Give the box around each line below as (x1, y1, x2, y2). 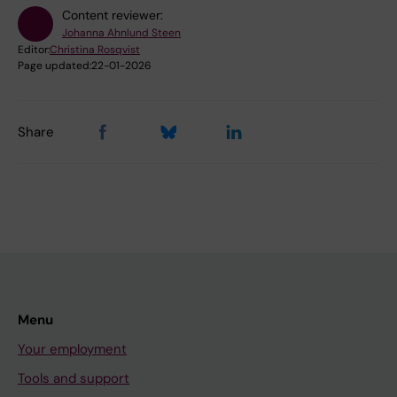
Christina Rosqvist (50, 43, 140, 58)
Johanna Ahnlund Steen (62, 26, 181, 41)
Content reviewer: (62, 7, 163, 24)
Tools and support (18, 370, 129, 388)
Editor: (18, 43, 50, 58)
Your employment (18, 340, 127, 359)
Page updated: (18, 58, 91, 74)
